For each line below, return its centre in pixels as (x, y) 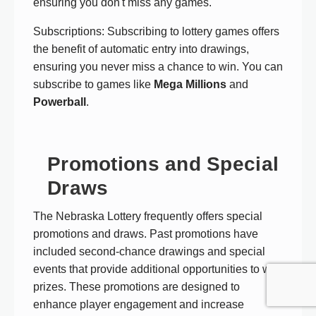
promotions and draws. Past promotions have (146, 233)
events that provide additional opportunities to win (157, 269)
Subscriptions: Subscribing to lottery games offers (156, 31)
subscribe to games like (93, 84)
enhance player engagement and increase (139, 304)
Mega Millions (190, 84)
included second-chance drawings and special (149, 251)
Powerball (60, 102)
